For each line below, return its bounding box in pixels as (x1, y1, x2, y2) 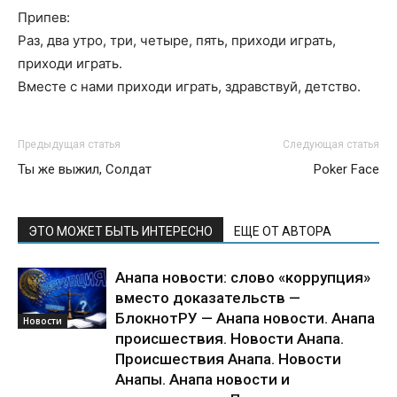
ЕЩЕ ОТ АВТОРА (234, 224, 331, 238)
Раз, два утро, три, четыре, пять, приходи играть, (18, 32, 336, 49)
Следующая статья (283, 138, 379, 151)
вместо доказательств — (115, 289, 300, 307)
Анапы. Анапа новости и (115, 370, 290, 388)
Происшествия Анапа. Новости (115, 350, 341, 368)
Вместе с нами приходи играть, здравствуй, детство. (18, 78, 361, 95)
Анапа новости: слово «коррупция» (115, 269, 370, 286)
